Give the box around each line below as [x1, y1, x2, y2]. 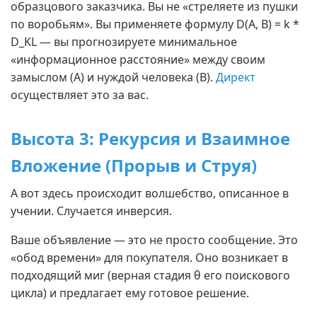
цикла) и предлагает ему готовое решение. [11, 285, 249, 301]
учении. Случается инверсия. [11, 203, 172, 219]
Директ [216, 69, 255, 85]
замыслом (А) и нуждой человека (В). [11, 69, 216, 85]
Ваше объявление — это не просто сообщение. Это [11, 232, 298, 248]
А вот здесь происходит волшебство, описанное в [11, 185, 289, 201]
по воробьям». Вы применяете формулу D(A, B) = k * [11, 16, 299, 32]
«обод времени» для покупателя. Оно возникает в [11, 250, 288, 265]
